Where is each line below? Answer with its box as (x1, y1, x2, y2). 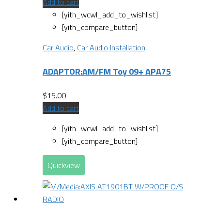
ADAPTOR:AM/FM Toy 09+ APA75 (43, 64, 171, 78)
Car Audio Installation (77, 41, 145, 53)
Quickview (47, 159, 80, 171)
